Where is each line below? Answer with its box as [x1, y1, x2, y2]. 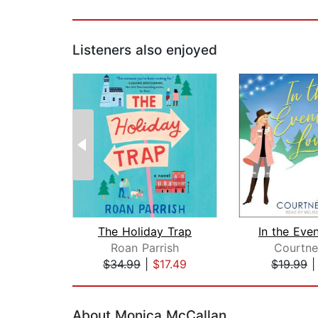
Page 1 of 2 [72, 272, 135, 287]
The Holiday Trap [98, 224, 192, 239]
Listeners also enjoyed [72, 42, 217, 59]
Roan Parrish [111, 241, 179, 256]
